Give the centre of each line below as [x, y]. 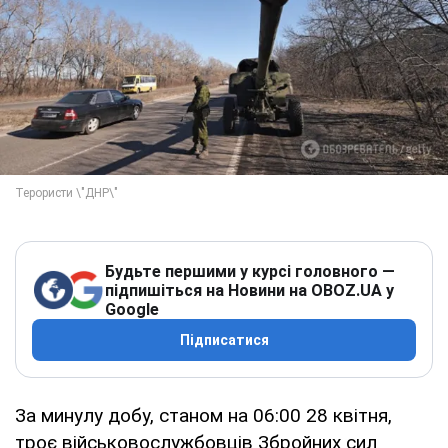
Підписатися [224, 339]
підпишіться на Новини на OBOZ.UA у [249, 290]
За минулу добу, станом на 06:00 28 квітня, [203, 415]
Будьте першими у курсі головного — [250, 271]
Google [132, 309]
